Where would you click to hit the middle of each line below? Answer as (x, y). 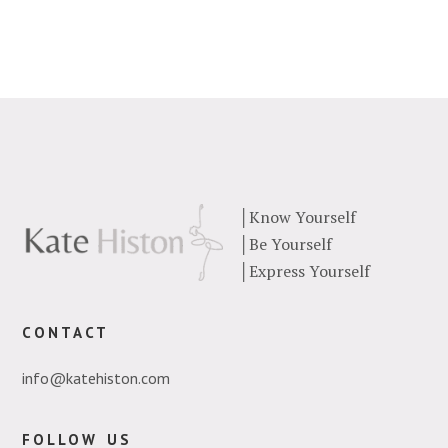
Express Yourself (309, 270)
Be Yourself (290, 243)
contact (66, 329)
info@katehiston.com (96, 377)
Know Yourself (302, 216)
